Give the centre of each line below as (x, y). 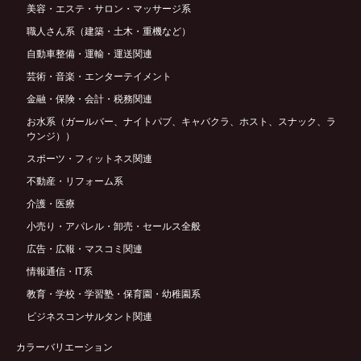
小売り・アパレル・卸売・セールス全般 (113, 227)
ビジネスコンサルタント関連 (89, 317)
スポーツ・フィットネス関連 (89, 159)
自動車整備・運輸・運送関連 (89, 54)
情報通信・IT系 (59, 272)
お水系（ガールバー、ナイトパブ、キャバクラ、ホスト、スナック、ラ (181, 122)
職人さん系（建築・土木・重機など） (108, 32)
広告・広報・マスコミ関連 (84, 249)
